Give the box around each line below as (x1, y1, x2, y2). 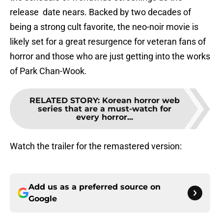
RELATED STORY (29, 96, 98, 106)
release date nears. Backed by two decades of (10, 7, 191, 18)
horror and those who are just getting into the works (10, 51, 210, 62)
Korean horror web (102, 96, 180, 106)
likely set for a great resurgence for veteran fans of (10, 36, 206, 47)
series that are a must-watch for (38, 104, 171, 114)
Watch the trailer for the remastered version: (10, 141, 182, 152)
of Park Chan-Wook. (10, 66, 87, 77)
